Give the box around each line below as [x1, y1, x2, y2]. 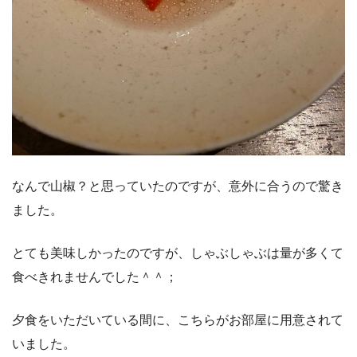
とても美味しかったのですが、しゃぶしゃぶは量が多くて [12, 245, 343, 260]
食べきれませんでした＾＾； [12, 269, 178, 284]
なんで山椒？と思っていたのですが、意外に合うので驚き [12, 178, 343, 193]
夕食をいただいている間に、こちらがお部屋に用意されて [12, 312, 343, 327]
